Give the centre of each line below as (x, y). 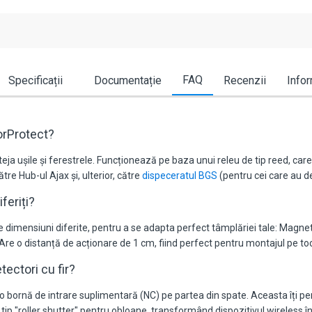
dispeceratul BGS (180, 176)
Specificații (35, 81)
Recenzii (244, 81)
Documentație (127, 81)
